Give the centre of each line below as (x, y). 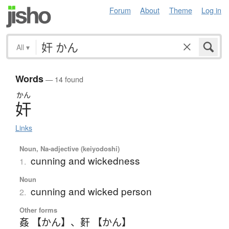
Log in (211, 10)
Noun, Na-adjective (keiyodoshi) (69, 149)
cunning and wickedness (85, 161)
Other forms (38, 210)
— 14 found (63, 79)
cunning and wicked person (91, 191)
